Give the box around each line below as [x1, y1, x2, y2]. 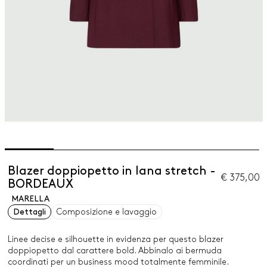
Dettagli [13, 208, 46, 216]
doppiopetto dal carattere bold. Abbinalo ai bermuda [7, 247, 222, 254]
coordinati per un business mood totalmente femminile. [7, 258, 229, 266]
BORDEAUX [7, 179, 73, 190]
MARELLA [11, 195, 49, 203]
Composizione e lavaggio [56, 208, 157, 216]
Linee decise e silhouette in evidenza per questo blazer [7, 235, 223, 243]
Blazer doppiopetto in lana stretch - [7, 166, 216, 176]
